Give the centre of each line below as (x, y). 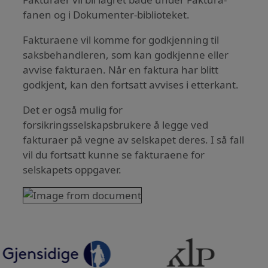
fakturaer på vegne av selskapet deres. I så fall (134, 139)
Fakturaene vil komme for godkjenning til (121, 39)
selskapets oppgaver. (72, 169)
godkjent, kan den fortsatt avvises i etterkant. (131, 84)
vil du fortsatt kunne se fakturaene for (114, 154)
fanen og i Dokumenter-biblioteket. (106, 14)
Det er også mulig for (73, 109)
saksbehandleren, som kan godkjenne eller (126, 54)
